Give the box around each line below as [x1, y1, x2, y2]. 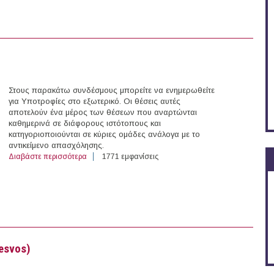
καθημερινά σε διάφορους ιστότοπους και [9, 119, 161, 128]
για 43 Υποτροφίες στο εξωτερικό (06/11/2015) [87, 152, 242, 161]
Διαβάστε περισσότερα [9, 152, 87, 161]
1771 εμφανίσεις [102, 152, 158, 161]
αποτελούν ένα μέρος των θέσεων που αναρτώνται [9, 108, 197, 117]
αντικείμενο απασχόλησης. [9, 141, 104, 150]
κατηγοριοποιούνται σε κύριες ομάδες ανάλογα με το [9, 130, 200, 139]
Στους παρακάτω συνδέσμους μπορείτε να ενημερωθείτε [9, 86, 215, 95]
